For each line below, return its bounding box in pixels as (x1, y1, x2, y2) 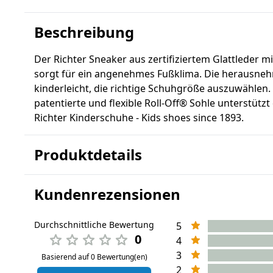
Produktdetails (34, 144, 142, 165)
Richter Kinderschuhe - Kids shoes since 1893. (34, 111, 244, 124)
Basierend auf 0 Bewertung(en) (41, 252, 147, 262)
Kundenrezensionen (34, 184, 180, 204)
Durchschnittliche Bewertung (34, 219, 154, 230)
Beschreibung (34, 22, 134, 42)
